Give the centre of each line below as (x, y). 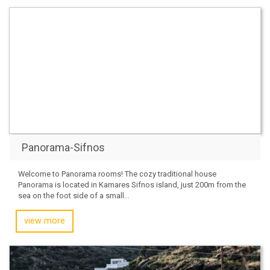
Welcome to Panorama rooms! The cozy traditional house (117, 174)
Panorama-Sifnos (63, 147)
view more (45, 221)
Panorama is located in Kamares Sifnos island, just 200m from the (132, 184)
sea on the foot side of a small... (74, 195)
